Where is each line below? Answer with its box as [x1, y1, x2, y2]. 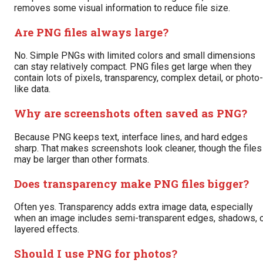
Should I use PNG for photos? [14, 245, 177, 261]
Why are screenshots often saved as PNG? [14, 106, 247, 121]
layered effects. [14, 224, 79, 235]
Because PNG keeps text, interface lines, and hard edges [14, 131, 248, 143]
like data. [14, 83, 50, 95]
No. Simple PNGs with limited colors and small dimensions [14, 50, 255, 62]
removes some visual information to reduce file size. [14, 2, 230, 14]
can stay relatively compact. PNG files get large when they [14, 61, 252, 73]
